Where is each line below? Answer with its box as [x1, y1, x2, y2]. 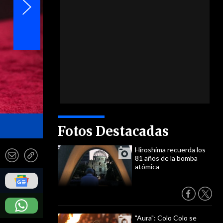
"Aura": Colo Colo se [135, 214, 197, 222]
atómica [135, 162, 159, 171]
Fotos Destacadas [58, 123, 169, 139]
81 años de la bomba [135, 154, 198, 162]
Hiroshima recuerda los [135, 145, 206, 154]
